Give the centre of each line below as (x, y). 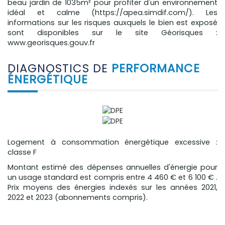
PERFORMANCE (156, 68)
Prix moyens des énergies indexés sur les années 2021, (113, 187)
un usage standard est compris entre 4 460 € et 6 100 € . (113, 177)
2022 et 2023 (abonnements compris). (78, 197)
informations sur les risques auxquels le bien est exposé (113, 22)
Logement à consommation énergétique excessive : (113, 142)
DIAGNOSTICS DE (64, 68)
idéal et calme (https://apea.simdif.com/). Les (113, 12)
